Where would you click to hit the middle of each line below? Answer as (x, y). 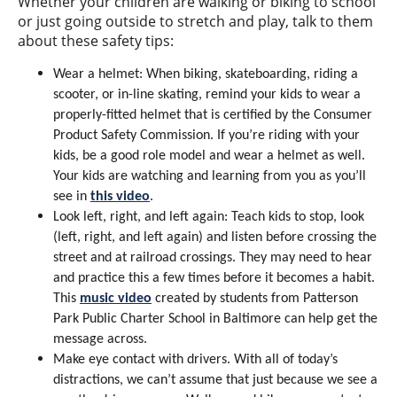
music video (116, 299)
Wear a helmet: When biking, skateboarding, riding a (206, 74)
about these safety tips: (101, 41)
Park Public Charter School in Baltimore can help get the (215, 319)
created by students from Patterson (257, 299)
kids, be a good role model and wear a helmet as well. (209, 156)
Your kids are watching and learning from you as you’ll (210, 176)
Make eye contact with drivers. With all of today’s (195, 360)
